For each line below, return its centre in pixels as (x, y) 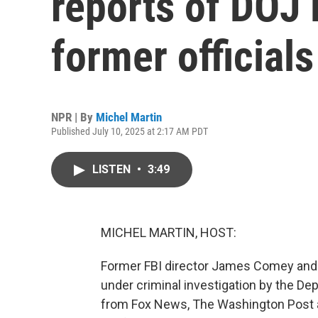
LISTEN (113, 169)
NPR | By (73, 117)
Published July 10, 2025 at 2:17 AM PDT (130, 131)
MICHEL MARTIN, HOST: (169, 232)
